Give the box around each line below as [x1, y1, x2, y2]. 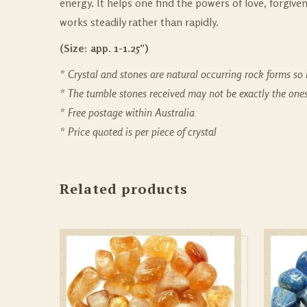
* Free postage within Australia [60, 105, 195, 119]
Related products [60, 179, 188, 198]
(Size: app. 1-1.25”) [60, 40, 149, 55]
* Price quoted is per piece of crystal [60, 124, 217, 138]
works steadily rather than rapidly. [60, 14, 219, 29]
